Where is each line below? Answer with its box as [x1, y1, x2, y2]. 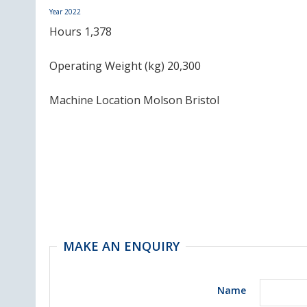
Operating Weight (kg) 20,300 [49, 58, 201, 73]
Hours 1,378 [49, 24, 112, 39]
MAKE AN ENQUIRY [63, 237, 180, 254]
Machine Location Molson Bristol [49, 93, 219, 108]
